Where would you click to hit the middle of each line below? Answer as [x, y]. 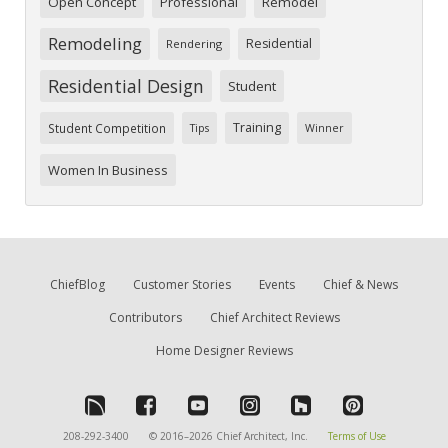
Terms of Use [357, 436]
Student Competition [107, 128]
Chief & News [360, 285]
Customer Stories [182, 285]
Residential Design [126, 86]
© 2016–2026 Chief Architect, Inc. [229, 436]
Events [277, 285]
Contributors [145, 318]
